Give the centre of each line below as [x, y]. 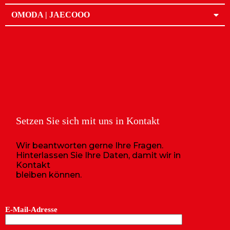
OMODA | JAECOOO [51, 15]
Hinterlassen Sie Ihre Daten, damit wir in [98, 155]
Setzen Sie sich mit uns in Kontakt [88, 121]
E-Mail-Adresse [31, 209]
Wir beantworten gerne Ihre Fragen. [90, 146]
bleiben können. [49, 175]
